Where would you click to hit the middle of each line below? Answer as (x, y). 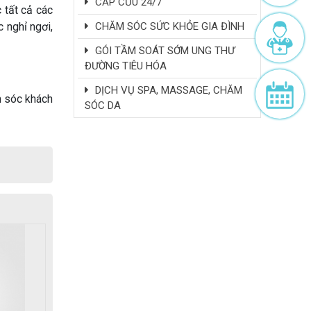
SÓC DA (103, 105)
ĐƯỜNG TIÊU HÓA (126, 66)
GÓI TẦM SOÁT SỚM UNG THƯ (163, 50)
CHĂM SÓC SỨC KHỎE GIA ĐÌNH (168, 26)
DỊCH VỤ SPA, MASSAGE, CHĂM (167, 90)
